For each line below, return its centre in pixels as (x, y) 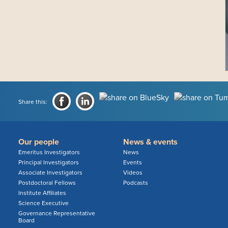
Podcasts (135, 183)
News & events (150, 142)
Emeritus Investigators (49, 152)
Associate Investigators (50, 173)
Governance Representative (56, 213)
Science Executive (43, 203)
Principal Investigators (48, 163)
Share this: (33, 102)
